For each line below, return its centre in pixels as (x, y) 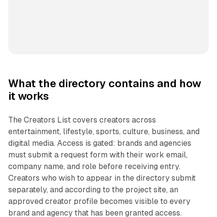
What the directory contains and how (104, 84)
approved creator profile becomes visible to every (99, 201)
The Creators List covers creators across (82, 120)
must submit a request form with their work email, (98, 155)
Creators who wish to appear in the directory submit (102, 178)
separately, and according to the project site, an (93, 190)
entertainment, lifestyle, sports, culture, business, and (104, 132)
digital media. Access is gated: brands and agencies (100, 143)
